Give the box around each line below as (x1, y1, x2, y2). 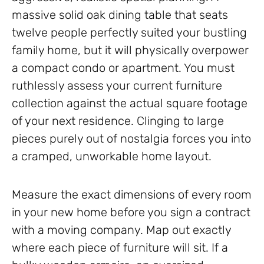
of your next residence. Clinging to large (12, 114, 224, 128)
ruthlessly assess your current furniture (12, 78, 222, 93)
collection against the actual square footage (12, 96, 247, 111)
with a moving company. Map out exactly (12, 223, 231, 237)
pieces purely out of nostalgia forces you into (12, 131, 251, 146)
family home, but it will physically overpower (12, 43, 249, 58)
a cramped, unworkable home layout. (12, 149, 212, 164)
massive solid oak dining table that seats (12, 8, 228, 22)
